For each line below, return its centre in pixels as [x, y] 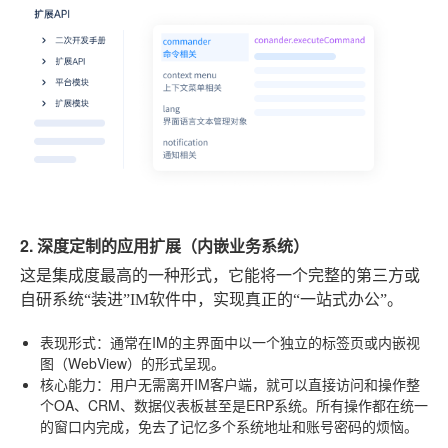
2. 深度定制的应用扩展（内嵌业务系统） [164, 246]
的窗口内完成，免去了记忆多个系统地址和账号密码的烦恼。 [229, 426]
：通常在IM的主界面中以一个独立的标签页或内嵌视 [258, 342]
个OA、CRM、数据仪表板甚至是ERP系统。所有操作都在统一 [234, 405]
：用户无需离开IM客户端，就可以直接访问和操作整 [258, 384]
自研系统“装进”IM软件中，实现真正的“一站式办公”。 [211, 300]
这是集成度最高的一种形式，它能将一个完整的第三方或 [220, 276]
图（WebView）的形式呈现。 [132, 363]
